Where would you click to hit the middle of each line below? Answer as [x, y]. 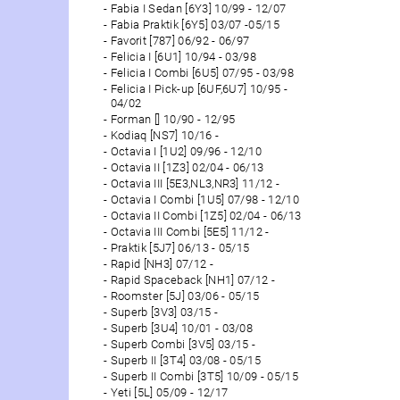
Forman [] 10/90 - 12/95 [173, 119]
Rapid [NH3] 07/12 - [162, 263]
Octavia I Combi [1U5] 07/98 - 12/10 [204, 199]
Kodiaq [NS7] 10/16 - [165, 135]
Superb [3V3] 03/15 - [164, 312]
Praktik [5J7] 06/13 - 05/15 [180, 247]
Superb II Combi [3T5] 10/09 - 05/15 [204, 376]
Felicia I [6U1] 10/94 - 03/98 [183, 56]
